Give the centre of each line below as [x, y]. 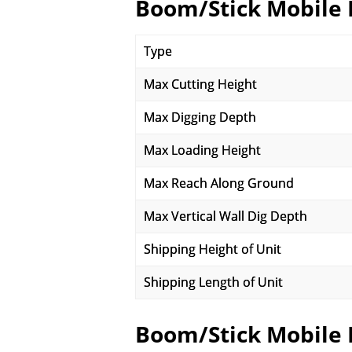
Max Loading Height [202, 150]
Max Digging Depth [200, 117]
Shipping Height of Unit [213, 249]
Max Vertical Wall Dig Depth [225, 216]
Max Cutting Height [200, 84]
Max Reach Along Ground [219, 183]
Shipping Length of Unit [213, 282]
